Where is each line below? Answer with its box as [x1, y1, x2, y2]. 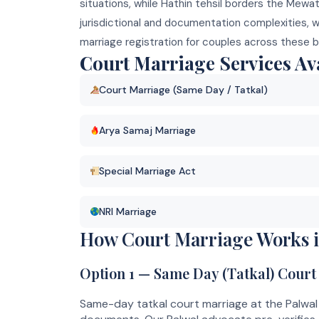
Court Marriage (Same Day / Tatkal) [99, 83, 268, 96]
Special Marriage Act [99, 164, 196, 177]
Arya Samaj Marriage [99, 123, 196, 137]
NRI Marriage [99, 204, 157, 218]
